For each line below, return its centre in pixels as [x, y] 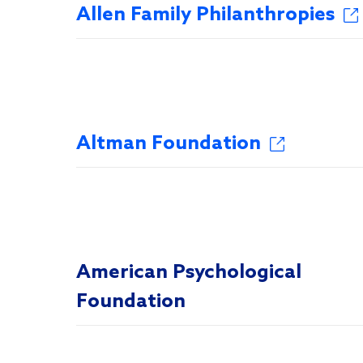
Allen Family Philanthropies [205, 15]
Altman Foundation [169, 144]
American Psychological [189, 273]
